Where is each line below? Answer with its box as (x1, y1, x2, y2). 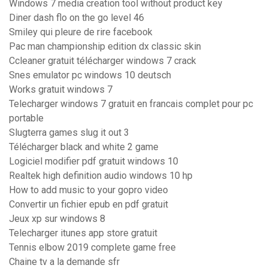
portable (9, 112, 44, 124)
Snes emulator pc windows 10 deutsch (9, 69, 171, 81)
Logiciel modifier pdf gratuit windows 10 (9, 156, 178, 167)
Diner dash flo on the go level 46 (9, 12, 144, 24)
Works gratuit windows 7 (9, 84, 112, 96)
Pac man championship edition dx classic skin (9, 41, 201, 53)
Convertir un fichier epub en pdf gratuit (9, 199, 168, 211)
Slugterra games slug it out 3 (9, 127, 129, 139)
